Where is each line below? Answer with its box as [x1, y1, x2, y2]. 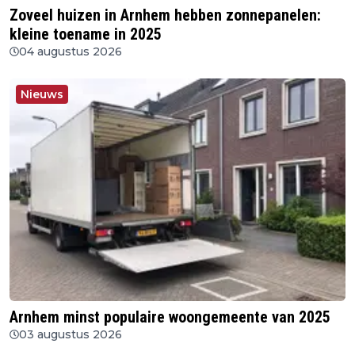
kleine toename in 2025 [10, 24, 162, 44]
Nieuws [21, 86, 63, 101]
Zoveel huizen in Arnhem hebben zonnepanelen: [10, 5, 321, 25]
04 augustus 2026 [19, 44, 122, 59]
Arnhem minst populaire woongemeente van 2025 [10, 307, 330, 327]
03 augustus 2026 [19, 327, 122, 342]
